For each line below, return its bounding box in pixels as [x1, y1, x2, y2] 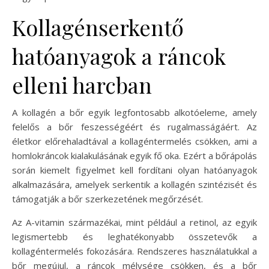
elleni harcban [12, 70, 152, 100]
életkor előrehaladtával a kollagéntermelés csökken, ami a [12, 135, 257, 148]
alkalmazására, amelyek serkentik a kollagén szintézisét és [12, 178, 257, 191]
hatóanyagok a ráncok [12, 41, 226, 71]
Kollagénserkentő [12, 13, 184, 42]
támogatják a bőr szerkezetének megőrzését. [12, 193, 203, 205]
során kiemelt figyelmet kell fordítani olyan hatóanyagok [12, 164, 257, 177]
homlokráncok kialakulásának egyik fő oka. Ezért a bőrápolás [12, 150, 257, 162]
